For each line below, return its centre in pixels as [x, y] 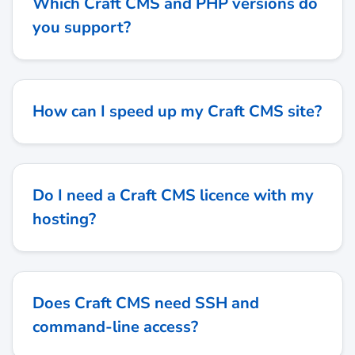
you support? [82, 28]
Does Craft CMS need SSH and [146, 303]
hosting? [64, 219]
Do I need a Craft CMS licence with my [173, 196]
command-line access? [115, 327]
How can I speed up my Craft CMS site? [177, 112]
